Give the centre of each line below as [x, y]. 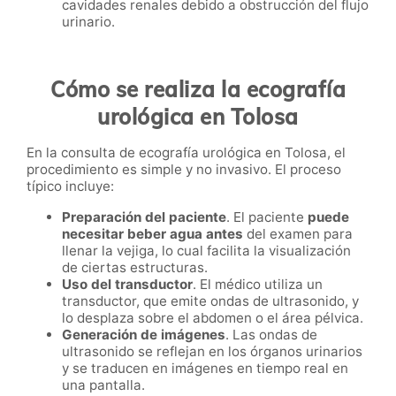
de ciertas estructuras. [135, 268]
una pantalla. [103, 385]
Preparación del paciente [144, 217]
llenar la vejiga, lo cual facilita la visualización [206, 251]
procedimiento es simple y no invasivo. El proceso [184, 170]
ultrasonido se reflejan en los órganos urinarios [212, 352]
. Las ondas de [271, 335]
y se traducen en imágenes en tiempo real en [205, 369]
